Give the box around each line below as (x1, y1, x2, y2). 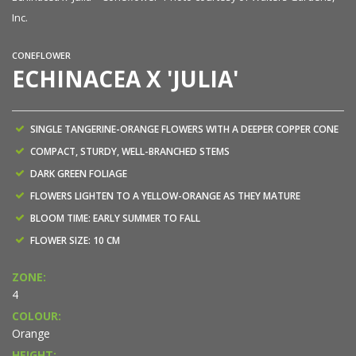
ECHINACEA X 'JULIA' (12, 63, 238, 94)
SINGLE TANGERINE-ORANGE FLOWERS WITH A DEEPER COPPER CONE (30, 122, 339, 136)
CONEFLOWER (12, 48, 71, 61)
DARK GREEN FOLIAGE (30, 166, 127, 180)
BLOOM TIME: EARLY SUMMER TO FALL (30, 211, 200, 225)
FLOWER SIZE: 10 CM (30, 233, 120, 247)
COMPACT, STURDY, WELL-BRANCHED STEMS (30, 144, 230, 158)
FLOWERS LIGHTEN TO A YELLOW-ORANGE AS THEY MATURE (30, 188, 300, 203)
